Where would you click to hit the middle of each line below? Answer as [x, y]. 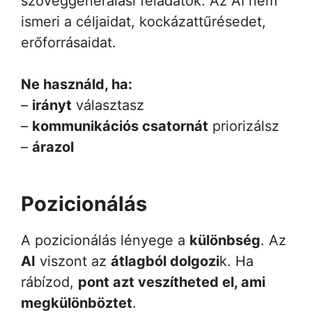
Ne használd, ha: [77, 84]
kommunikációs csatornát [120, 126]
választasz [108, 105]
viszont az [73, 261]
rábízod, [49, 282]
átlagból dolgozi [165, 261]
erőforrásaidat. [69, 42]
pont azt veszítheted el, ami [172, 282]
